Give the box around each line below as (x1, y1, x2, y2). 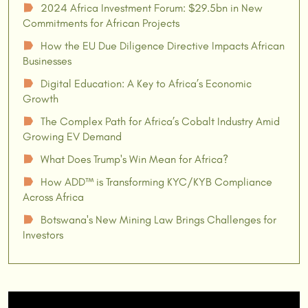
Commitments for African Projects (23, 16, 179, 30)
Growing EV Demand (23, 130, 122, 144)
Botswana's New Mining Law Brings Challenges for (41, 213, 276, 227)
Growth (23, 92, 58, 106)
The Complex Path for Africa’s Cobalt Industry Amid (41, 115, 280, 129)
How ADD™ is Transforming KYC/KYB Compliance (41, 175, 272, 189)
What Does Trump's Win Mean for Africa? (41, 153, 228, 166)
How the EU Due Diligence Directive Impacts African (41, 39, 285, 53)
